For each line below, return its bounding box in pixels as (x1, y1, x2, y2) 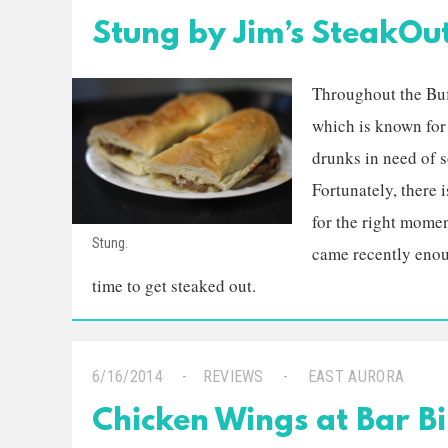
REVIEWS (202, 367, 264, 386)
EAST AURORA (307, 367, 405, 386)
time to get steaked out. (92, 274, 256, 297)
